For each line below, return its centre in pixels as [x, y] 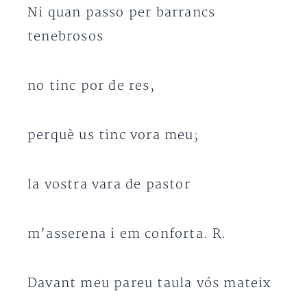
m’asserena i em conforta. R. [127, 234]
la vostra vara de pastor [109, 185]
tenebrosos [65, 37]
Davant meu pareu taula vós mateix [149, 283]
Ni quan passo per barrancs [122, 13]
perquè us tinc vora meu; [113, 135]
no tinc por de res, [91, 86]
